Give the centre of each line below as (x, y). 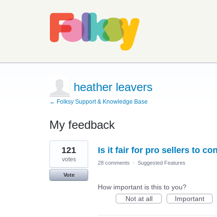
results (60, 151)
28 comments (114, 163)
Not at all (139, 199)
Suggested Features (162, 163)
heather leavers (113, 87)
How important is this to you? (142, 187)
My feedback (82, 125)
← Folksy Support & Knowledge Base (99, 102)
